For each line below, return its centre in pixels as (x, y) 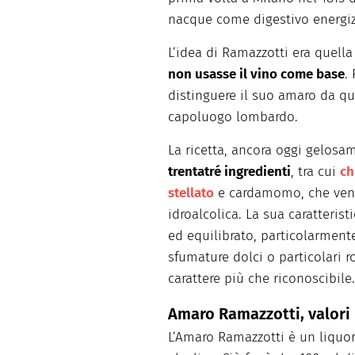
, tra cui (315, 172)
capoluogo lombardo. (233, 117)
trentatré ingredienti (229, 172)
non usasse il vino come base (256, 74)
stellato (191, 193)
